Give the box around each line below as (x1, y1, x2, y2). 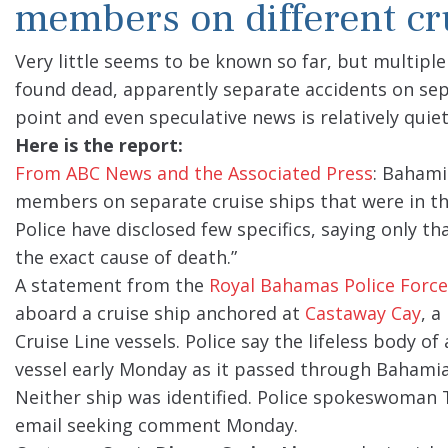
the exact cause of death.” (15, 245, 237, 269)
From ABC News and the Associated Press (15, 161, 373, 185)
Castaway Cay (305, 301, 421, 325)
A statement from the (15, 273, 209, 297)
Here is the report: (15, 133, 183, 157)
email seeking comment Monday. (15, 413, 298, 437)
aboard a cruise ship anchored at (15, 301, 305, 325)
